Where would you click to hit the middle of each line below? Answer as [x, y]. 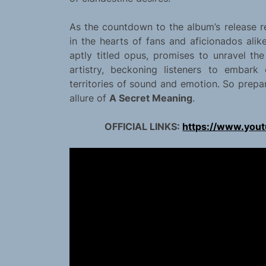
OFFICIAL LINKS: [144, 127]
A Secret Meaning [151, 98]
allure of [89, 98]
